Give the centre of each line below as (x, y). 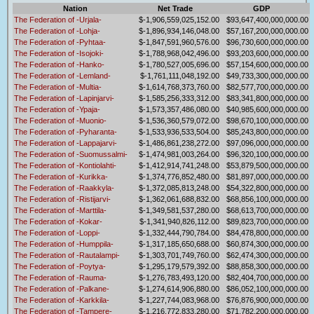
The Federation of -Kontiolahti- (65, 166)
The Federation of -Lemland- (62, 76)
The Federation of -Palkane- (62, 289)
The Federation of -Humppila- (64, 244)
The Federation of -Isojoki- (59, 54)
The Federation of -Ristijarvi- (62, 199)
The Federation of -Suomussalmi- (71, 155)
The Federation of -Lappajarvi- (66, 143)
